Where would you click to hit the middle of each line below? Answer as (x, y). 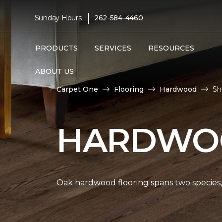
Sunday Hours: (59, 18)
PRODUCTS (56, 48)
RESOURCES (171, 48)
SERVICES (113, 48)
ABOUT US (54, 71)
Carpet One (77, 89)
